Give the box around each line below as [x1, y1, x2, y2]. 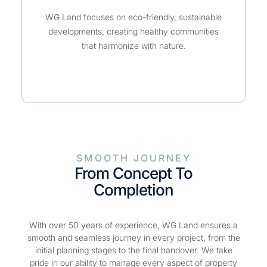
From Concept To [74, 178, 193, 197]
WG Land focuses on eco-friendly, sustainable [45, 26, 222, 36]
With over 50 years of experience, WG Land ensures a [29, 234, 238, 244]
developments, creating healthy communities [48, 40, 219, 51]
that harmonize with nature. [81, 54, 186, 65]
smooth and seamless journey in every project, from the [27, 246, 240, 257]
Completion [94, 194, 173, 213]
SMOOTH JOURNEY [76, 166, 191, 178]
